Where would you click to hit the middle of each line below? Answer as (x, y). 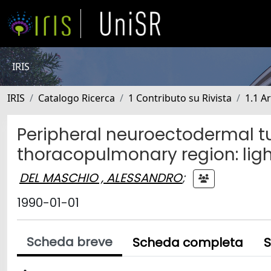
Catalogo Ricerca (77, 98)
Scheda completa (188, 243)
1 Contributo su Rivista (180, 98)
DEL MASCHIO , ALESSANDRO (101, 178)
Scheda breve (70, 242)
